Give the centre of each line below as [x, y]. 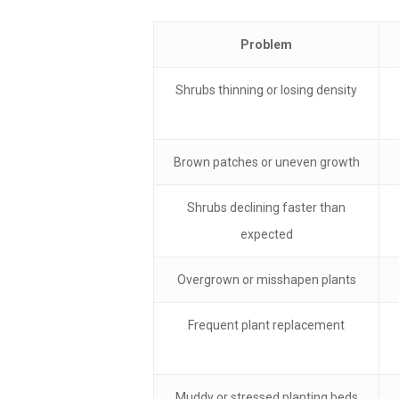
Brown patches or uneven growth [266, 163]
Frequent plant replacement [266, 326]
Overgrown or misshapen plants [266, 280]
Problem [266, 45]
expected [266, 235]
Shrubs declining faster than [266, 208]
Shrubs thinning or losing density [266, 90]
